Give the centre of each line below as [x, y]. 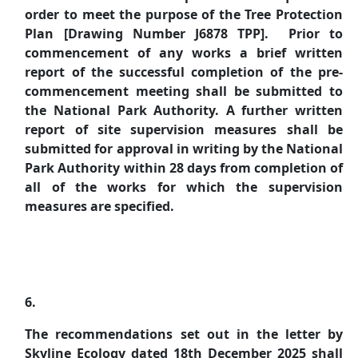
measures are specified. [100, 206]
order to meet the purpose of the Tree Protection [184, 14]
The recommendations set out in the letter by [184, 334]
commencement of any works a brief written [184, 53]
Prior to [315, 34]
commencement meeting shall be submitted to [184, 91]
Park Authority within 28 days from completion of [184, 168]
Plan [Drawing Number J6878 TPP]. [147, 34]
